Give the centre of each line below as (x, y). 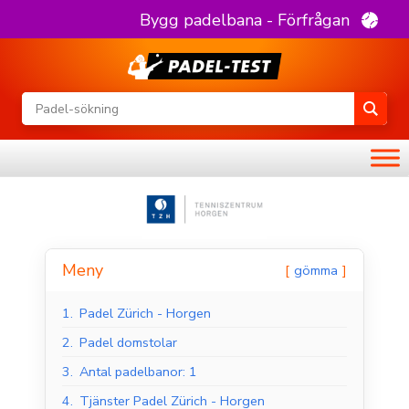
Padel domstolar (128, 343)
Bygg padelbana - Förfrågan (245, 20)
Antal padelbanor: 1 (138, 372)
